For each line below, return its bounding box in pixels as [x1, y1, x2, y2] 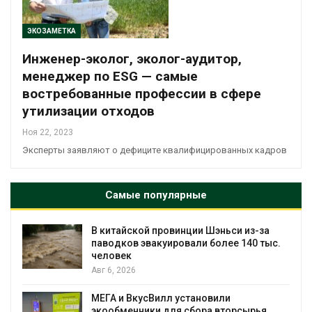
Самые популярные [105, 189, 207, 202]
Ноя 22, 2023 [22, 127, 73, 138]
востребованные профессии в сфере [22, 86, 261, 102]
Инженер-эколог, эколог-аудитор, [22, 51, 242, 68]
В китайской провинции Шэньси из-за [91, 225, 270, 237]
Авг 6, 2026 [91, 265, 136, 276]
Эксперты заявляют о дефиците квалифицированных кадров [22, 145, 287, 156]
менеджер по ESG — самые [22, 68, 198, 85]
